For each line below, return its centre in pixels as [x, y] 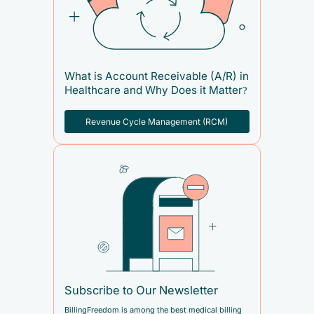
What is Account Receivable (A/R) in [156, 76]
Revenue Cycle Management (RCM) [157, 122]
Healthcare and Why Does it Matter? [156, 90]
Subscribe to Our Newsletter [141, 291]
